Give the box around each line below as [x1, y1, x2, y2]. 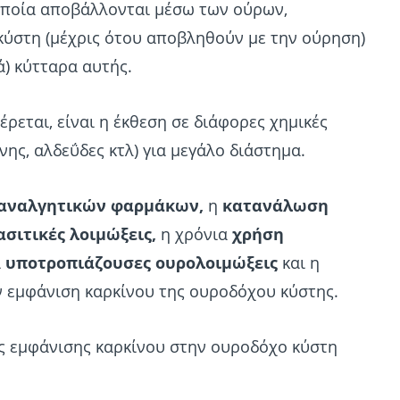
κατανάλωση [222, 195, 329, 216]
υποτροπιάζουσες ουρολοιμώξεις [5, 252, 278, 273]
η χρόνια [156, 223, 232, 245]
